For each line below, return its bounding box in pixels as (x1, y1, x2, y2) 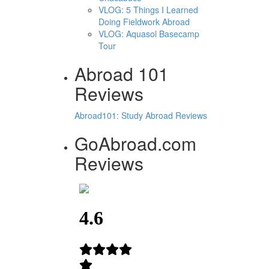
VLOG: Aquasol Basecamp (98, 27, 199, 40)
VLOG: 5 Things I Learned (98, 3, 198, 16)
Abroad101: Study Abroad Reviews (74, 109, 207, 121)
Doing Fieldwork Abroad (98, 15, 190, 28)
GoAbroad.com (74, 130, 196, 156)
